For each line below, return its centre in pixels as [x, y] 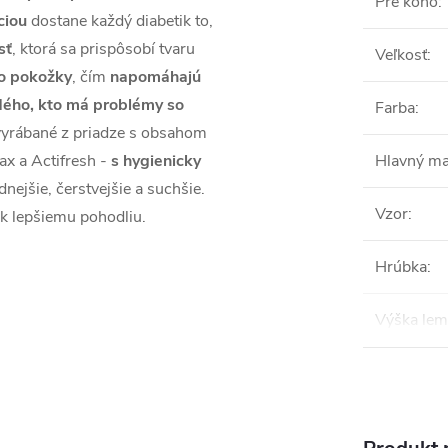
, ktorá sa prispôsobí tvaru [103, 49]
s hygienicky [156, 161]
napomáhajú [155, 77]
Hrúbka [401, 267]
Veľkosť [401, 55]
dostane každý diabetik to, [120, 21]
